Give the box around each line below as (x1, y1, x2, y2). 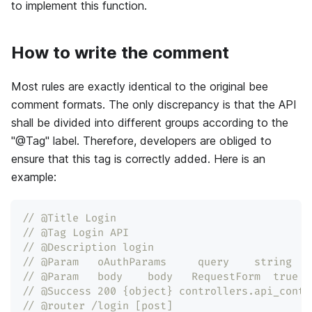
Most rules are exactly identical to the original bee (11, 79, 268, 93)
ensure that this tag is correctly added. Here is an (11, 152, 265, 166)
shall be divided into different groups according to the (11, 116, 288, 130)
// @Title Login (22, 212, 116, 225)
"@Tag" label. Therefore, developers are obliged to (11, 134, 272, 148)
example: (11, 170, 56, 184)
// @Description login (22, 241, 154, 254)
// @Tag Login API (22, 226, 129, 240)
